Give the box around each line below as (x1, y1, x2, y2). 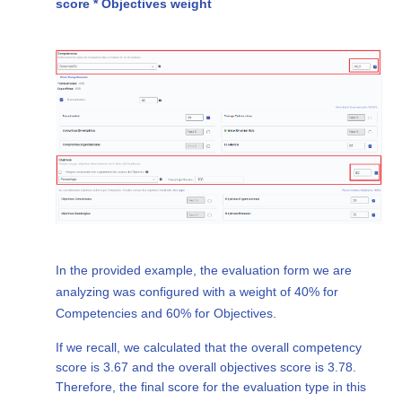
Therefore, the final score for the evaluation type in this (56, 379, 367, 394)
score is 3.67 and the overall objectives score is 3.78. (56, 359, 357, 374)
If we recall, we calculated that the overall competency (56, 339, 363, 354)
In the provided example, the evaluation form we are (56, 262, 353, 277)
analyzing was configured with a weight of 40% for (56, 284, 339, 299)
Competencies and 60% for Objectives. (56, 305, 277, 320)
